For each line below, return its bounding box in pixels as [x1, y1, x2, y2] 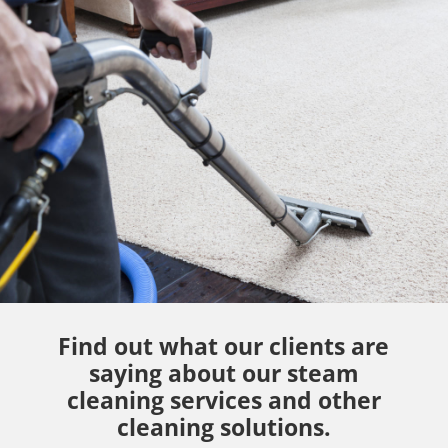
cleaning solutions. [116, 410, 331, 443]
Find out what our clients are [58, 329, 390, 362]
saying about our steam [88, 356, 359, 389]
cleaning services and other [66, 383, 381, 416]
